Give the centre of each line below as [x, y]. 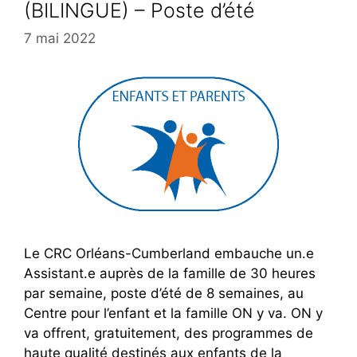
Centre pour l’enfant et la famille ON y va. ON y [173, 314]
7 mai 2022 [60, 39]
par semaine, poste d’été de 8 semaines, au [164, 294]
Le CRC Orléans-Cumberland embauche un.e [169, 254]
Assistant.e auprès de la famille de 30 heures [170, 274]
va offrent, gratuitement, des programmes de [169, 333]
